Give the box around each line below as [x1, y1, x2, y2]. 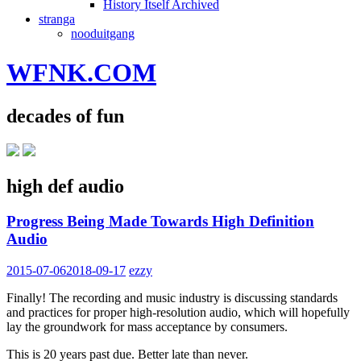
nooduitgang [71, 26, 135, 40]
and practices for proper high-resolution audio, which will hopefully [6, 305, 350, 320]
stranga [39, 11, 75, 26]
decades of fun [6, 105, 124, 127]
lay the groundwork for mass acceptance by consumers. [6, 320, 288, 334]
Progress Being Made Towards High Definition [6, 213, 314, 230]
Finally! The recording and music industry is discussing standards [6, 291, 338, 305]
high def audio [6, 175, 124, 197]
